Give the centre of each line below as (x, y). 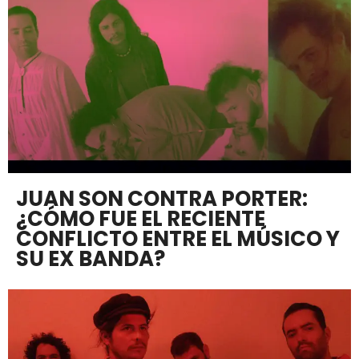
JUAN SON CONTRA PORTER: (162, 199)
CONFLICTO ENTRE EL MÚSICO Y (178, 239)
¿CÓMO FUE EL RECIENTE (141, 219)
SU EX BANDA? (91, 259)
